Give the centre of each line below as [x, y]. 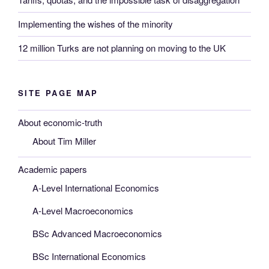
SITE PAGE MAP [58, 92]
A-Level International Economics [96, 188]
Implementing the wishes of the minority [95, 24]
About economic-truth [60, 122]
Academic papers [53, 169]
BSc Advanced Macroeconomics [97, 234]
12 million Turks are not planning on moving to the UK [122, 48]
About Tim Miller [64, 141]
